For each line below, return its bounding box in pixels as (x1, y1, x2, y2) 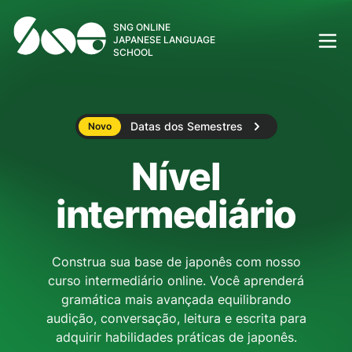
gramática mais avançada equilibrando (60, 291, 291, 308)
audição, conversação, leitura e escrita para (46, 310, 306, 327)
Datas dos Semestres (130, 119, 243, 134)
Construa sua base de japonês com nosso (51, 254, 301, 270)
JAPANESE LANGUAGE (113, 34, 215, 46)
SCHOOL (113, 46, 153, 59)
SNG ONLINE (113, 21, 170, 34)
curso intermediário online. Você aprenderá (48, 273, 304, 289)
